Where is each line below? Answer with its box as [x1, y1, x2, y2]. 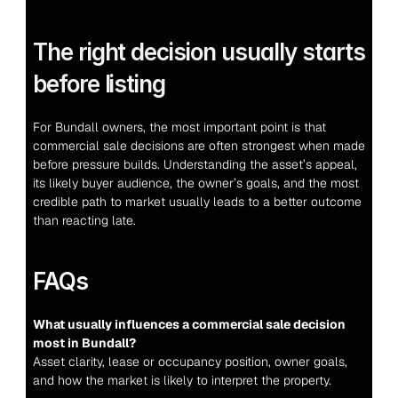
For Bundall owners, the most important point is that [32, 119, 326, 135]
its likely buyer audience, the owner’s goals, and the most [32, 175, 359, 191]
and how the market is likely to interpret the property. [32, 372, 331, 388]
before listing [32, 70, 166, 98]
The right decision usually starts [32, 38, 365, 66]
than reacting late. [32, 212, 136, 228]
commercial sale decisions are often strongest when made [32, 138, 365, 154]
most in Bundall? [32, 335, 136, 351]
